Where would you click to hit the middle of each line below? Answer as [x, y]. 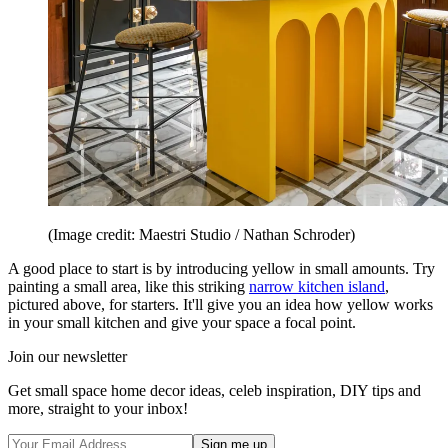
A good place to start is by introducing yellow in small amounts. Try [221, 268]
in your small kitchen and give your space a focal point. [182, 322]
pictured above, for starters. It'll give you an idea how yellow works [220, 304]
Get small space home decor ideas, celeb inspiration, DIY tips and [214, 390]
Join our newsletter [67, 356]
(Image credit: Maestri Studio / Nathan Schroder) [201, 234]
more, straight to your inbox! [98, 408]
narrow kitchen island [317, 286]
